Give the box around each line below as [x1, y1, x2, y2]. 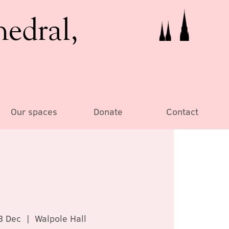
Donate [93, 105, 123, 118]
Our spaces [10, 105, 57, 118]
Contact [166, 105, 198, 118]
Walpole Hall [35, 212, 87, 225]
